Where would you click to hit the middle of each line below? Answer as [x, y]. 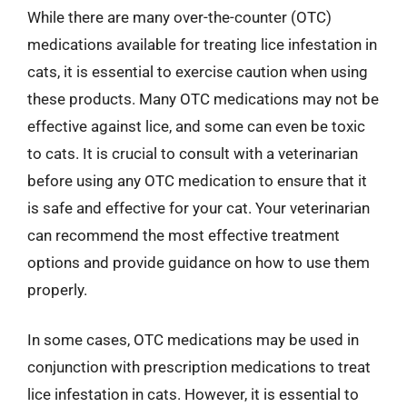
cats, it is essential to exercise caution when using [198, 71]
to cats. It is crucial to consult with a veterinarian [193, 153]
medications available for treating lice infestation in [202, 44]
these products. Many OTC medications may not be [203, 99]
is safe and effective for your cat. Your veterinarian [199, 208]
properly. [57, 289]
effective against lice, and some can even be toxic [196, 126]
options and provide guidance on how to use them [199, 262]
